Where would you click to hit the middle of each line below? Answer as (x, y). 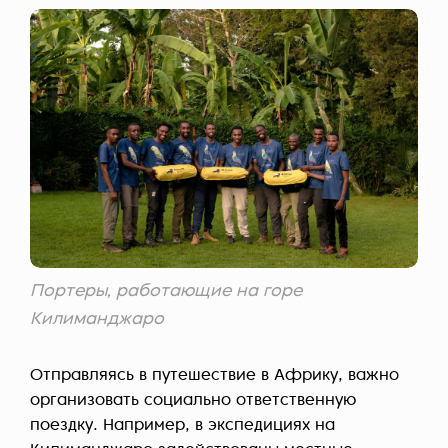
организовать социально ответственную (193, 400)
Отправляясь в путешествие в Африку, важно (214, 375)
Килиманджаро (97, 319)
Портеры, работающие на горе (166, 291)
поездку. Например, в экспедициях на (182, 425)
